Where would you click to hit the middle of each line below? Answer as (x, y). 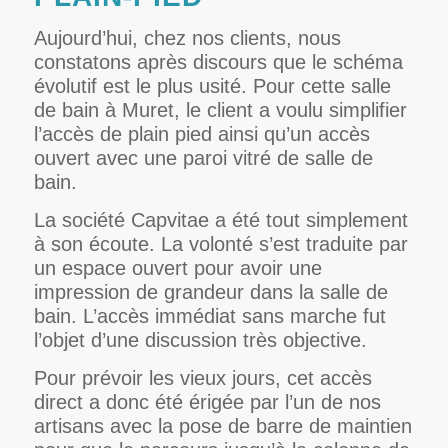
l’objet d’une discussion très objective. (200, 339)
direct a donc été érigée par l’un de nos (207, 401)
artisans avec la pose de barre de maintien (222, 425)
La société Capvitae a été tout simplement (220, 219)
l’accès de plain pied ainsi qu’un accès (201, 133)
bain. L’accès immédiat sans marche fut (209, 315)
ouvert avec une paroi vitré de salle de (203, 157)
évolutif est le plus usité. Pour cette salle (212, 85)
